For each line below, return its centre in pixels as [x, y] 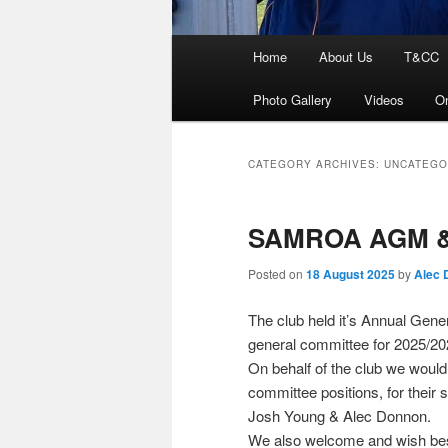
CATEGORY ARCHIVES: [316, 164]
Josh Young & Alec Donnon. [339, 415]
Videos [383, 100]
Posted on [277, 274]
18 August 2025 [350, 274]
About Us [345, 57]
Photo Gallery [293, 100]
